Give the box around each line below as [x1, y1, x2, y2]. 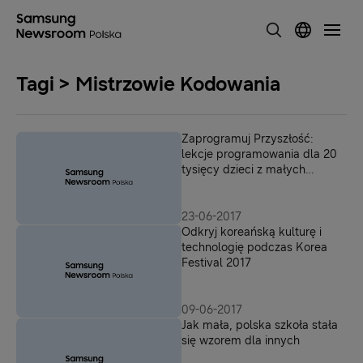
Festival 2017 [181, 256, 251, 270]
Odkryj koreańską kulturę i [181, 225, 322, 239]
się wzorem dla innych [181, 334, 300, 348]
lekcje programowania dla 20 [181, 147, 337, 161]
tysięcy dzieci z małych [181, 163, 305, 177]
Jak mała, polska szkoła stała [181, 318, 338, 332]
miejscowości [181, 178, 252, 192]
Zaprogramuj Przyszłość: [181, 132, 314, 146]
